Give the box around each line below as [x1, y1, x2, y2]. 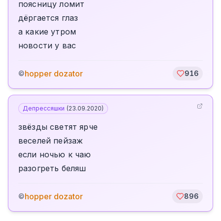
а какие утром [18, 27, 76, 37]
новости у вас [18, 40, 76, 50]
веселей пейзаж [18, 136, 83, 146]
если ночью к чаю [18, 149, 91, 159]
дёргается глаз [18, 13, 78, 23]
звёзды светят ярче [18, 122, 98, 132]
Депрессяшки [23, 105, 65, 112]
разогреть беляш [18, 163, 86, 173]
